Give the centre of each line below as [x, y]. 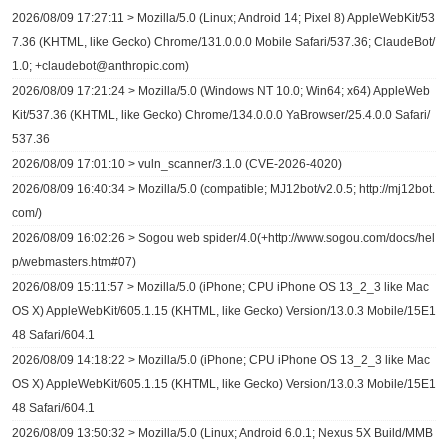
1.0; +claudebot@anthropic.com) [100, 66]
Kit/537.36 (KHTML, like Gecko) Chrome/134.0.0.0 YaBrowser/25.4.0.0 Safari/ [221, 115]
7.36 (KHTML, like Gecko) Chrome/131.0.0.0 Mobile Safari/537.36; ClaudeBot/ [223, 42]
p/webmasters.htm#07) [74, 262]
